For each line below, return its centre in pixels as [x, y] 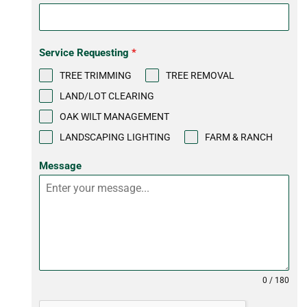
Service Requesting [86, 53]
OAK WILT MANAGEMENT [115, 117]
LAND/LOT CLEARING [107, 96]
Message [61, 166]
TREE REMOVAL [200, 76]
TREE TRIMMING [96, 76]
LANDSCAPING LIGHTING [115, 137]
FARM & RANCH [239, 137]
